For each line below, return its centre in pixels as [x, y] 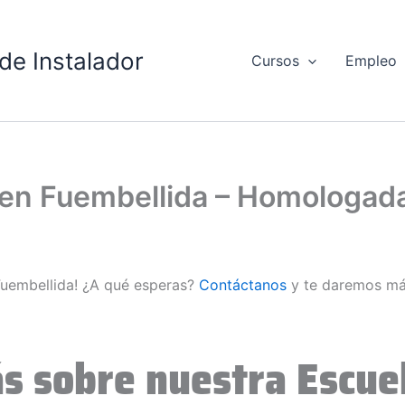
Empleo [372, 61]
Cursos [275, 61]
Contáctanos [243, 285]
